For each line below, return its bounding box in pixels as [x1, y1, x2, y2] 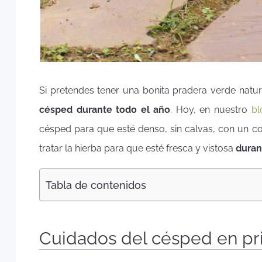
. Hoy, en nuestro [170, 104, 251, 115]
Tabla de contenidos [46, 178, 146, 191]
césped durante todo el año [39, 104, 171, 115]
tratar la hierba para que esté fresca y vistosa [39, 143, 236, 154]
